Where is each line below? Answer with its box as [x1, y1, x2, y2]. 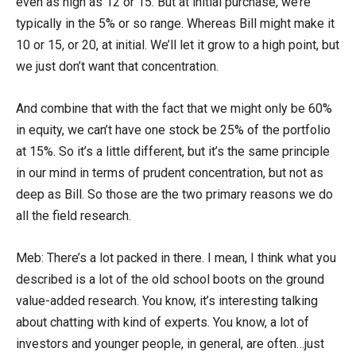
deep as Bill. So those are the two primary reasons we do [16, 186, 333, 202]
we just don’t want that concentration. [16, 58, 219, 74]
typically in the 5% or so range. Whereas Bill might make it [16, 15, 335, 31]
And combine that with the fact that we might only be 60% [16, 100, 332, 116]
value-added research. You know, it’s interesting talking [16, 292, 318, 308]
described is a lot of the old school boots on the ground [16, 271, 324, 287]
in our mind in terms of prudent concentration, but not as [16, 164, 323, 180]
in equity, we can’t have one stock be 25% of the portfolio [16, 122, 331, 137]
